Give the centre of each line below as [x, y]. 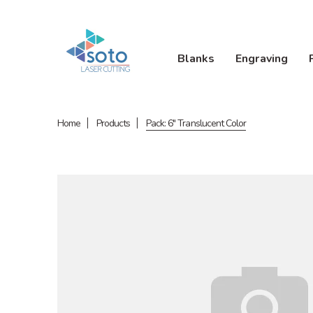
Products [114, 123]
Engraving [262, 58]
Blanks [196, 58]
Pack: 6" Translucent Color [196, 123]
